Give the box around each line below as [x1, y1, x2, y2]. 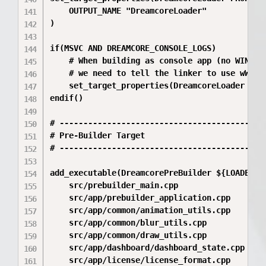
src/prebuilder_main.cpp [50, 180, 179, 190]
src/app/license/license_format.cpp [50, 255, 231, 265]
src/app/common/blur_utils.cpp [50, 218, 207, 227]
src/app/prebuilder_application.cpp [50, 193, 231, 202]
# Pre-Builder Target [50, 131, 145, 140]
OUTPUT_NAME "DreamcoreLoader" [50, 6, 207, 15]
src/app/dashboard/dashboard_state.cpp [50, 243, 245, 252]
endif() [50, 93, 84, 103]
